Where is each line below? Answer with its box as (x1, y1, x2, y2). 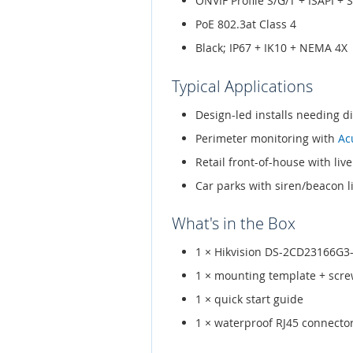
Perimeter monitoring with (195, 130, 338, 146)
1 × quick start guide (195, 292, 303, 307)
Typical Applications (172, 75, 313, 97)
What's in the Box (172, 213, 295, 235)
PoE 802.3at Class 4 (195, 17, 296, 32)
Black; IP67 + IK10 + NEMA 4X (195, 40, 347, 56)
